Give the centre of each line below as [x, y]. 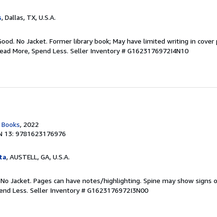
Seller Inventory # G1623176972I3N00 [89, 190]
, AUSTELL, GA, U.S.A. [38, 157]
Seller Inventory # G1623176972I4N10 [129, 51]
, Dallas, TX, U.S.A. [29, 17]
